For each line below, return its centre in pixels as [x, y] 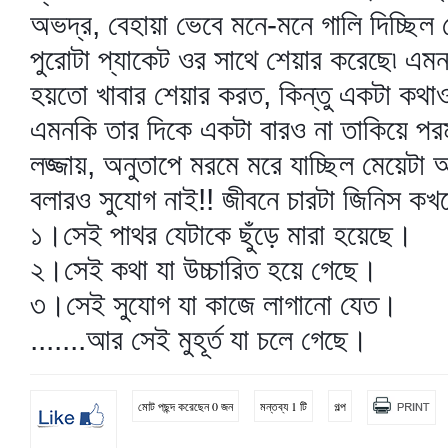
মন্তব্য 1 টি [283, 406]
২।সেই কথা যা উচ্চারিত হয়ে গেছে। [204, 269]
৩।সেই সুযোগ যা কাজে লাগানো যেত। [214, 304]
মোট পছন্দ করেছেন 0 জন [185, 406]
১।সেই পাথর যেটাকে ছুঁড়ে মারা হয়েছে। [221, 234]
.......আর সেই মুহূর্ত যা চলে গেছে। [199, 339]
